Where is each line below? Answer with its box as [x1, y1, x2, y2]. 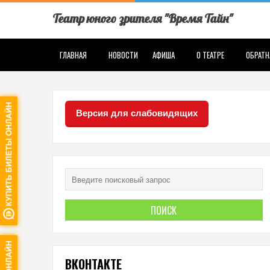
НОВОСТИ [108, 49, 138, 61]
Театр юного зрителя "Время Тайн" [52, 11, 233, 26]
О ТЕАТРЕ [196, 49, 224, 61]
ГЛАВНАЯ [60, 49, 87, 61]
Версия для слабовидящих [76, 108, 198, 118]
